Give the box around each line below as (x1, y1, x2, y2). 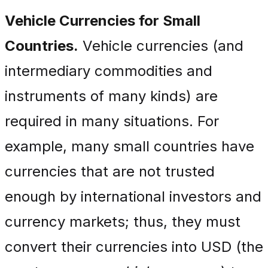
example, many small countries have (5, 138, 254, 155)
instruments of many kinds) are (5, 87, 218, 105)
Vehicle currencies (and (78, 37, 243, 54)
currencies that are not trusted (5, 163, 215, 180)
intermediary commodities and (5, 62, 212, 80)
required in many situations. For (5, 112, 219, 130)
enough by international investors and (5, 188, 261, 205)
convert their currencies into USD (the (5, 238, 263, 255)
